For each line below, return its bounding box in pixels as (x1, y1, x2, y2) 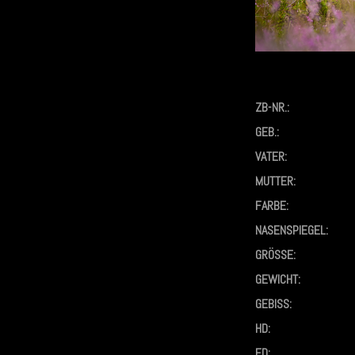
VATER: (255, 147, 287, 165)
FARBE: (255, 197, 288, 214)
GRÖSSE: (255, 246, 293, 263)
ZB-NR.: (255, 98, 289, 116)
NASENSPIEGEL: (255, 221, 328, 239)
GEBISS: (255, 295, 292, 312)
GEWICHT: (255, 270, 300, 288)
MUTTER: (255, 172, 296, 189)
